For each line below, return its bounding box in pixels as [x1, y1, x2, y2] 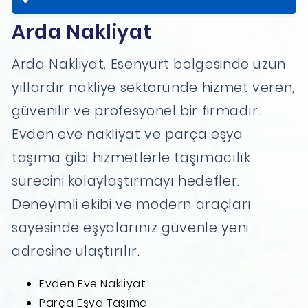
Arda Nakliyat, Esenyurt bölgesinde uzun [12, 55, 287, 74]
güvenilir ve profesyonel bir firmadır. [12, 102, 261, 121]
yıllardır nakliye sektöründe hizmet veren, [12, 78, 295, 98]
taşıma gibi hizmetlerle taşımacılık [12, 148, 251, 168]
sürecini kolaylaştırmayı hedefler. [12, 172, 240, 191]
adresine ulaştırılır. [12, 242, 140, 261]
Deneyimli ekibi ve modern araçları [12, 195, 252, 214]
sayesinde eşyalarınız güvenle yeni [12, 219, 249, 238]
